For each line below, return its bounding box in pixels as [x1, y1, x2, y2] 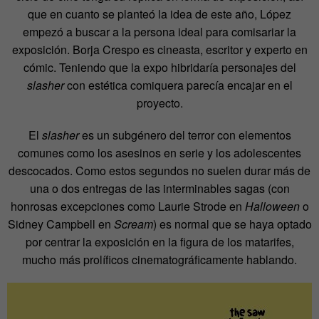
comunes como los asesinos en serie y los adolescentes [18, 145, 301, 162]
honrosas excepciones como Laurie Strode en [10, 198, 245, 215]
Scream [113, 216, 153, 233]
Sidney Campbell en [7, 216, 114, 233]
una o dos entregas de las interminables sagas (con [29, 180, 290, 197]
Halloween [244, 198, 300, 215]
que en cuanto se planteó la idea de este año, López [28, 6, 291, 23]
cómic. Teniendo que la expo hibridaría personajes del [23, 59, 296, 76]
